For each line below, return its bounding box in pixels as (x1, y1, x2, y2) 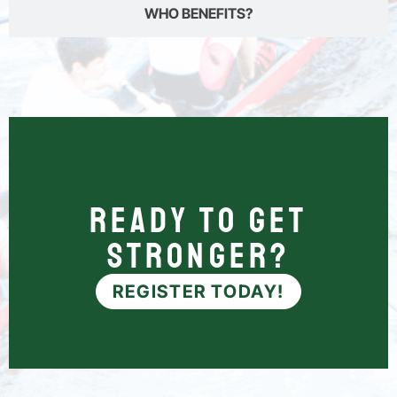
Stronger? (106, 234, 291, 279)
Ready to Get (89, 198, 308, 244)
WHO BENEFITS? (144, 4, 253, 23)
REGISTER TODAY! (113, 281, 284, 303)
